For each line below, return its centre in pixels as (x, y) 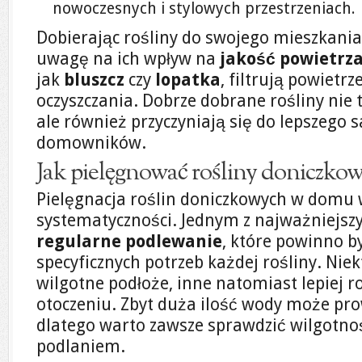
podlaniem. (81, 346)
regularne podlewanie (129, 241)
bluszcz (94, 80)
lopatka (188, 80)
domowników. (91, 143)
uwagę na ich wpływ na (128, 59)
